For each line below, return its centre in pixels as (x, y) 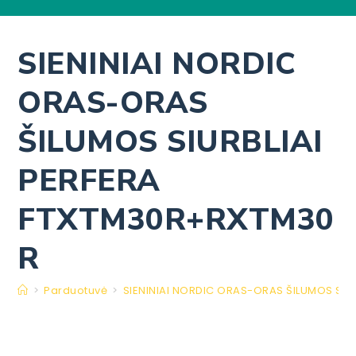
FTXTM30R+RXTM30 (176, 220)
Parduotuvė (76, 290)
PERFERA (89, 181)
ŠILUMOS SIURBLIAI (170, 142)
